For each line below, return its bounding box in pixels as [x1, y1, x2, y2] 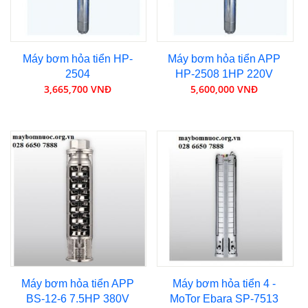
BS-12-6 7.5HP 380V [25, 293, 129, 305]
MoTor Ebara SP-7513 [170, 293, 279, 305]
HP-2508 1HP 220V [175, 68, 274, 80]
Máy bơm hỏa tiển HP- [22, 53, 133, 65]
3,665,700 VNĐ [43, 82, 111, 96]
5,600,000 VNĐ [190, 82, 258, 96]
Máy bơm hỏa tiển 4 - [173, 278, 276, 290]
